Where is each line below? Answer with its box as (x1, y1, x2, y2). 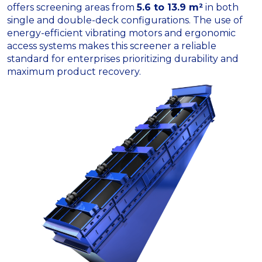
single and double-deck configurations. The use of (7, 15, 243, 26)
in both (203, 2, 239, 13)
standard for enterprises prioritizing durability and (7, 53, 239, 65)
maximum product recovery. (7, 66, 141, 78)
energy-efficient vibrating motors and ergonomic (7, 27, 236, 39)
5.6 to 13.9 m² (137, 2, 203, 13)
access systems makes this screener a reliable (7, 40, 216, 52)
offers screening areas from (7, 2, 137, 13)
